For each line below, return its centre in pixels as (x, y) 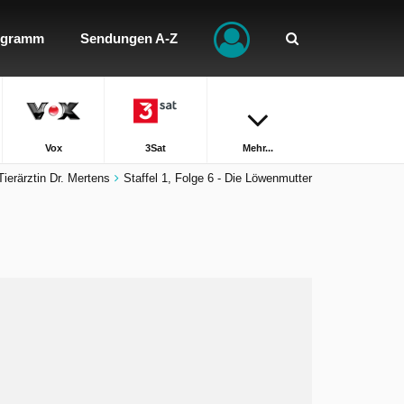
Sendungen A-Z (129, 38)
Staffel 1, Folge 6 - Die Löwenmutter (218, 178)
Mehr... (258, 148)
